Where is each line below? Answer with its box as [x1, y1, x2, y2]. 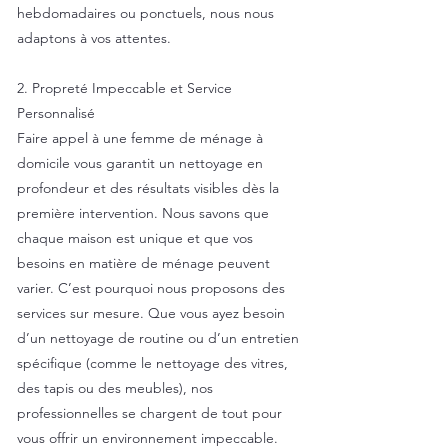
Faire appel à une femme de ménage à [17, 129, 263, 147]
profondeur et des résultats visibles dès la [17, 179, 279, 197]
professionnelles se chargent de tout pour [17, 404, 282, 422]
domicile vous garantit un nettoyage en [17, 154, 263, 172]
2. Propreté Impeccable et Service [17, 79, 232, 97]
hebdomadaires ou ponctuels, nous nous [17, 4, 274, 22]
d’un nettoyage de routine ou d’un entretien [17, 329, 299, 347]
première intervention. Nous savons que [17, 204, 269, 222]
